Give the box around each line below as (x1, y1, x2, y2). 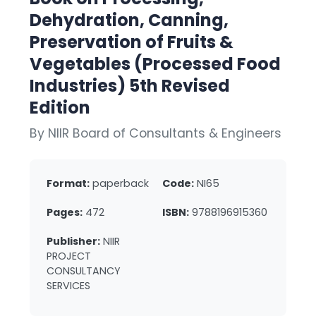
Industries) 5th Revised (30, 73, 230, 97)
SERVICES (47, 278, 90, 293)
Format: (47, 176, 90, 190)
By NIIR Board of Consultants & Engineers (30, 124, 281, 142)
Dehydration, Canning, (30, 8, 229, 32)
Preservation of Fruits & (30, 30, 233, 54)
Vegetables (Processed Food (30, 51, 281, 75)
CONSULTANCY (47, 263, 121, 278)
